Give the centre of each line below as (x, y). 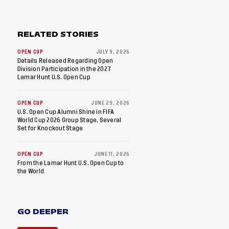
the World (31, 171)
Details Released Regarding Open (65, 61)
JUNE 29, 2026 (110, 103)
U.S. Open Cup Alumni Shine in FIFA (66, 112)
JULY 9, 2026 (113, 52)
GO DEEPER (43, 212)
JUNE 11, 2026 (112, 154)
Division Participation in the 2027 (64, 69)
